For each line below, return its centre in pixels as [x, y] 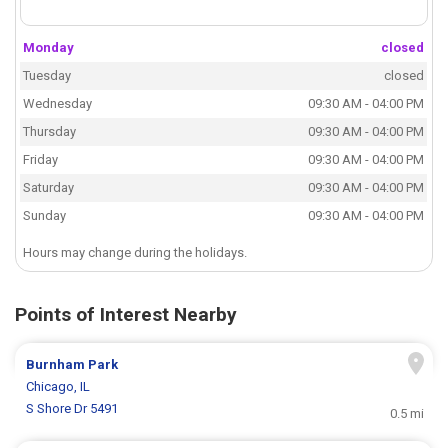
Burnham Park [72, 365]
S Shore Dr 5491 [72, 409]
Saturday [49, 188]
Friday [41, 160]
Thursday [50, 132]
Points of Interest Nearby [126, 315]
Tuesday [47, 76]
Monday [49, 48]
